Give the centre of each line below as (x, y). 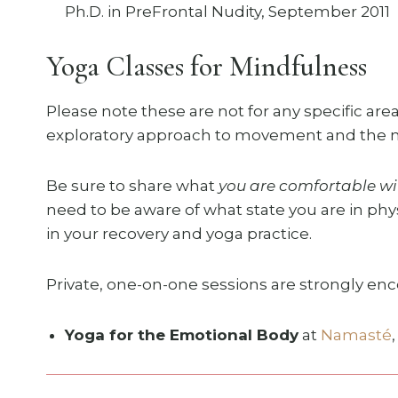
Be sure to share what (132, 185)
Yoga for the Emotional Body (182, 334)
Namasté (357, 334)
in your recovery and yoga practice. (179, 233)
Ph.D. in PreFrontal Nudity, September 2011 (228, 11)
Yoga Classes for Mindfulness (207, 66)
